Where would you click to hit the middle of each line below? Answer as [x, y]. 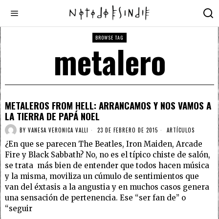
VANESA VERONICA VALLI [58, 130]
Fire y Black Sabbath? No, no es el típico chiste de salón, [108, 155]
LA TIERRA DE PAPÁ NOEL [52, 116]
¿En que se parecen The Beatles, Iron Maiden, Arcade [104, 144]
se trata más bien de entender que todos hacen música [107, 165]
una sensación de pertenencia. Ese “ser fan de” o [95, 198]
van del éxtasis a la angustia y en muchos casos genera [107, 187]
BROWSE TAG [109, 37]
